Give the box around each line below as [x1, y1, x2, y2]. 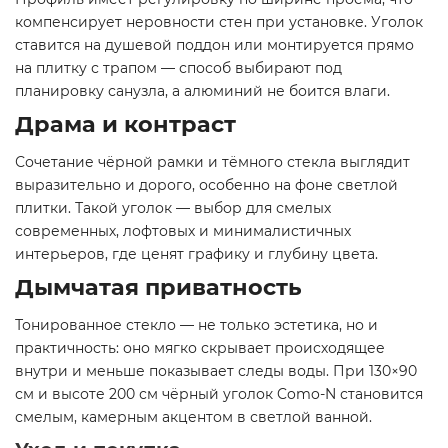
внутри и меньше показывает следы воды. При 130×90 [15, 362, 417, 381]
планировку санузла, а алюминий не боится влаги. [15, 82, 390, 101]
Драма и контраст [15, 110, 236, 139]
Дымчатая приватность [15, 273, 302, 302]
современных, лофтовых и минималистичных [15, 222, 351, 241]
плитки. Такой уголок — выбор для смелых [15, 199, 331, 218]
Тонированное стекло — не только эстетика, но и [15, 316, 378, 335]
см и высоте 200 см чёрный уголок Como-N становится [15, 385, 423, 404]
